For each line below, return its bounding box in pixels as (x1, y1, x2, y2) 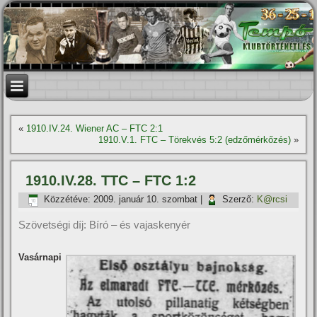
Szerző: (222, 194, 255, 205)
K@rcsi (257, 194, 288, 205)
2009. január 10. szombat (93, 194, 198, 205)
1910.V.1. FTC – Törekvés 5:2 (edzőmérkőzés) (98, 134, 291, 145)
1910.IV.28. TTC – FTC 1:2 (25, 173, 197, 188)
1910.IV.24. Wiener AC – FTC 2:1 (26, 123, 163, 134)
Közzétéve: (44, 194, 91, 205)
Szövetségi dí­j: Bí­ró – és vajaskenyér (18, 219, 191, 231)
